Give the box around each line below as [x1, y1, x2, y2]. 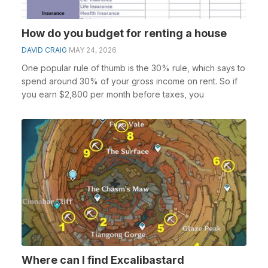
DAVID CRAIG [22, 45, 67, 54]
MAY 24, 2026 [69, 45, 117, 54]
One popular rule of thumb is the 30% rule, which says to [22, 63, 245, 73]
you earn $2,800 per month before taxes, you [22, 89, 204, 99]
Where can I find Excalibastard [22, 253, 184, 266]
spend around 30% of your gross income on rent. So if [22, 76, 237, 86]
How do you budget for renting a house [22, 27, 227, 39]
